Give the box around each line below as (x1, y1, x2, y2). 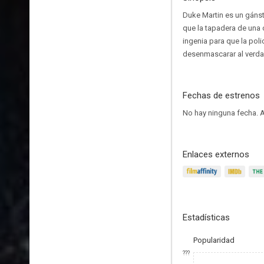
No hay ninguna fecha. (183, 108, 260, 117)
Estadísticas (183, 212, 230, 223)
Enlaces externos (183, 149, 249, 160)
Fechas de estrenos (183, 90, 260, 101)
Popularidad (193, 236, 235, 245)
